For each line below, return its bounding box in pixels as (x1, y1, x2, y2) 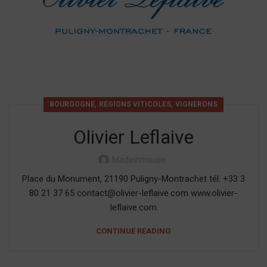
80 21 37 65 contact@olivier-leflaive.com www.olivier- (29, 188, 238, 198)
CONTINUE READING (96, 226, 171, 235)
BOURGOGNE (49, 100, 95, 108)
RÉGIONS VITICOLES (99, 100, 171, 108)
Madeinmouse (111, 155, 166, 164)
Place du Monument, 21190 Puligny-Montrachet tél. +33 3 (22, 173, 245, 184)
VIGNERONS (175, 100, 218, 108)
